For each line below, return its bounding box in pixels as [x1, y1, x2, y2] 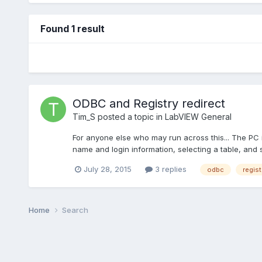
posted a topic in [95, 111, 165, 122]
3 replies [152, 164, 187, 174]
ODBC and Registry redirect [72, 96, 225, 111]
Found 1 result [40, 22, 105, 35]
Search [61, 205, 88, 215]
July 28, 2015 [83, 164, 132, 174]
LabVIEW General [164, 111, 232, 122]
